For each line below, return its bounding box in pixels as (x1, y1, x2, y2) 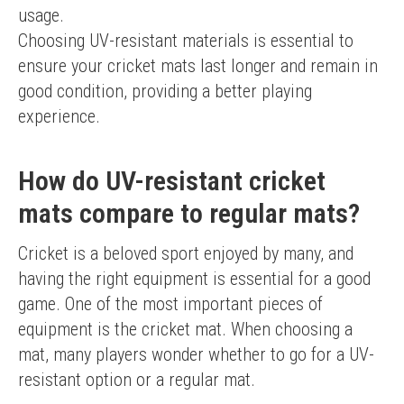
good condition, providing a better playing (18, 80, 312, 102)
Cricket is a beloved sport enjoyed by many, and (18, 243, 353, 264)
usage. (18, 5, 64, 26)
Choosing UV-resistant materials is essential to (18, 30, 353, 51)
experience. (18, 106, 100, 127)
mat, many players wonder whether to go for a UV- (18, 344, 374, 365)
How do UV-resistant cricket (18, 165, 326, 197)
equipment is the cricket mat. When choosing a (18, 318, 353, 340)
